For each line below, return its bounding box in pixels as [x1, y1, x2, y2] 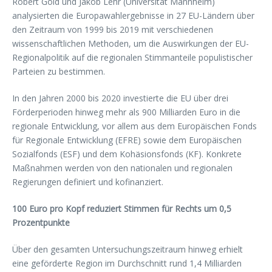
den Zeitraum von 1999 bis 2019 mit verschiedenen [12, 24, 213, 35]
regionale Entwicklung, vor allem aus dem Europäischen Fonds [12, 120, 257, 132]
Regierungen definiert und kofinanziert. [12, 176, 163, 188]
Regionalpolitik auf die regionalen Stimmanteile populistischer [12, 52, 253, 63]
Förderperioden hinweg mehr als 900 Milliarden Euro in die [12, 106, 240, 118]
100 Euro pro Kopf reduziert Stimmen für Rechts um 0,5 [12, 203, 231, 214]
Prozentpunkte [12, 217, 70, 228]
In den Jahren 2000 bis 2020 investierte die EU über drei [12, 92, 228, 104]
